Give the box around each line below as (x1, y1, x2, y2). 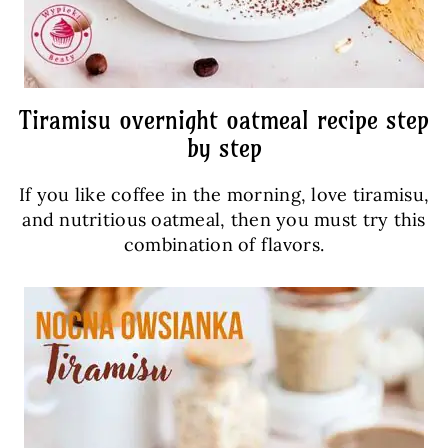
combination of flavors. (123, 233, 325, 256)
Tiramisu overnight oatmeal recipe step (19, 105, 429, 135)
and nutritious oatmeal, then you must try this (22, 208, 426, 231)
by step (186, 133, 262, 163)
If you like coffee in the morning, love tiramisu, (18, 183, 430, 206)
